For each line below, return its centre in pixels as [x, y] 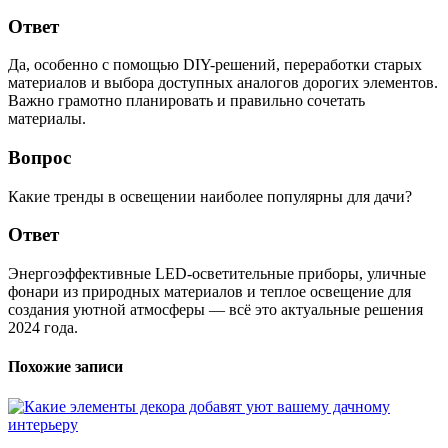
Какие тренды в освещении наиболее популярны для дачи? [210, 196]
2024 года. [43, 328]
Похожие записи [65, 367]
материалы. [47, 119]
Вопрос [39, 158]
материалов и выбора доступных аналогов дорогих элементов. [223, 83]
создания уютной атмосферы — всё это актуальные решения [215, 310]
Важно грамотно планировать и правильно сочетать [186, 101]
